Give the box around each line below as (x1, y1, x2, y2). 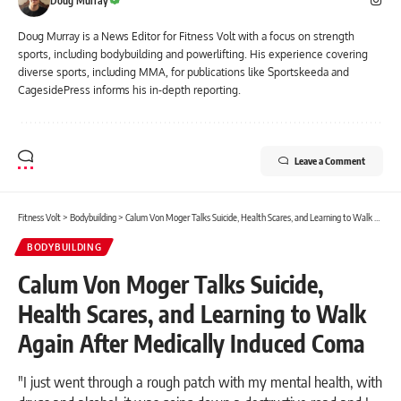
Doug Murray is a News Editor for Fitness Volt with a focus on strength (18, 30, 354, 44)
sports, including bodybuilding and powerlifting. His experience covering (18, 47, 368, 62)
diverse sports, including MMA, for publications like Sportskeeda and (18, 65, 349, 80)
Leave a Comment (294, 155, 365, 167)
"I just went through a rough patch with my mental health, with (18, 371, 382, 392)
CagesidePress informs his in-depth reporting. (18, 83, 241, 98)
